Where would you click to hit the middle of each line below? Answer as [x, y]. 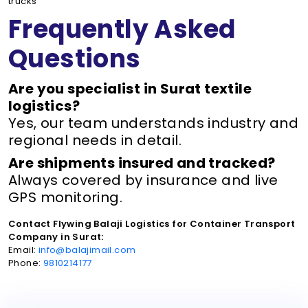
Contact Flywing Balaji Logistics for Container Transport [152, 224]
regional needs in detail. [95, 140]
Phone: [26, 263]
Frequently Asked [122, 29]
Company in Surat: [56, 237]
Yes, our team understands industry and [154, 123]
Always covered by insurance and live [143, 180]
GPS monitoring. [65, 197]
